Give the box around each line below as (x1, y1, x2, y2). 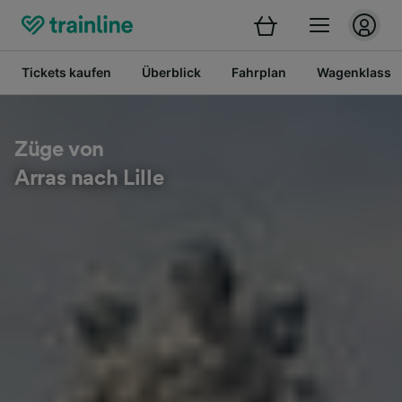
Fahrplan (232, 65, 286, 80)
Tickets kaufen (22, 65, 111, 80)
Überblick (142, 65, 201, 80)
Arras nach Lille (14, 168, 164, 189)
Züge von (14, 139, 105, 161)
